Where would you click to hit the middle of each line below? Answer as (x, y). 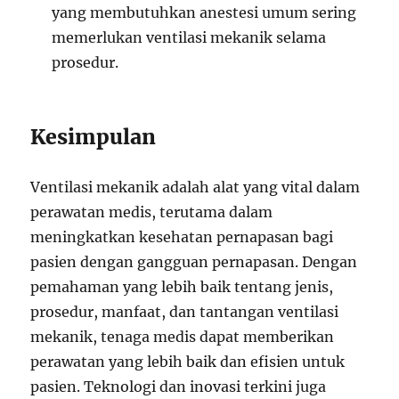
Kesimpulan (94, 137)
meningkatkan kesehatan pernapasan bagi (182, 237)
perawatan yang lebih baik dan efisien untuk (188, 362)
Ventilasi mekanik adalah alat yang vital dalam (195, 187)
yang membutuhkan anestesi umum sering (204, 12)
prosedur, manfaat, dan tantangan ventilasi (185, 312)
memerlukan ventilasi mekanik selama (189, 37)
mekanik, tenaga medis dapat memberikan (183, 337)
